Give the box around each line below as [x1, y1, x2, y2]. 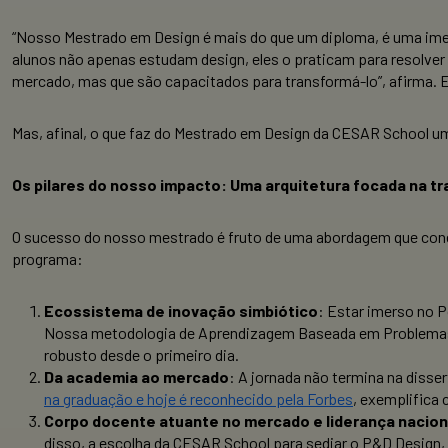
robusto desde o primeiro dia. [44, 345, 239, 365]
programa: [12, 249, 83, 269]
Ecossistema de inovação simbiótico [44, 301, 318, 321]
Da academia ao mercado [44, 367, 229, 387]
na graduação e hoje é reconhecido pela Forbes [44, 389, 353, 409]
